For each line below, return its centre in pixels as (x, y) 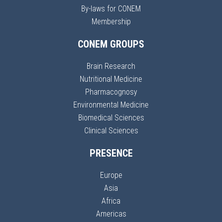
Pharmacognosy (111, 92)
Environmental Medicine (111, 105)
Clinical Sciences (111, 131)
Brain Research (111, 66)
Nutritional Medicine (111, 79)
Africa (111, 201)
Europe (111, 175)
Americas (111, 214)
